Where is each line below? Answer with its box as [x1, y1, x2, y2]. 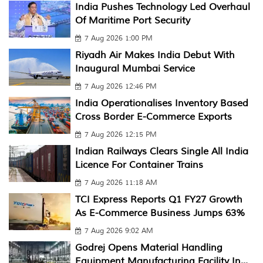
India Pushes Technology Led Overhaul [75, 1, 250, 13]
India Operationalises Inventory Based [75, 97, 248, 109]
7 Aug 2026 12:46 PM [84, 82, 157, 91]
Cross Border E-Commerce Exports [75, 111, 232, 123]
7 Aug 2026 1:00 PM [84, 34, 153, 43]
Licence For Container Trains [75, 159, 203, 171]
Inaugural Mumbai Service [75, 63, 195, 75]
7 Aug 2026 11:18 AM [84, 178, 157, 187]
